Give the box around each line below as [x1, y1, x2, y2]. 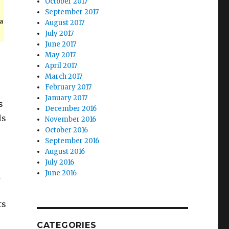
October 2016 [45, 126, 88, 134]
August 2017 [45, 18, 85, 27]
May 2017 [45, 51, 76, 59]
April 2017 [45, 61, 78, 70]
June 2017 [45, 40, 77, 49]
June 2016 [45, 169, 77, 177]
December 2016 [45, 104, 97, 113]
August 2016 [45, 147, 85, 156]
